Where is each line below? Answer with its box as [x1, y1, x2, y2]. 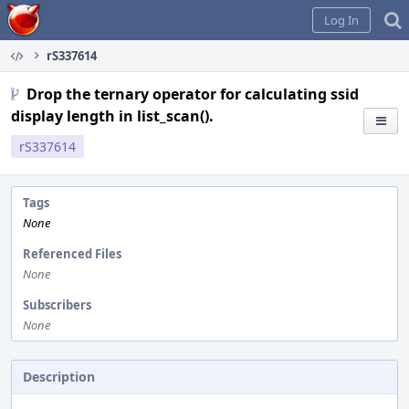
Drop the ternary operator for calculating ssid [26, 84, 359, 104]
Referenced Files [23, 246, 121, 262]
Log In [324, 12, 359, 28]
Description [23, 368, 95, 385]
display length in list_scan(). [11, 106, 214, 126]
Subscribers [23, 297, 91, 313]
